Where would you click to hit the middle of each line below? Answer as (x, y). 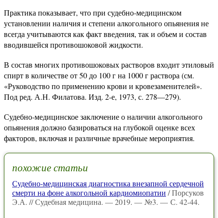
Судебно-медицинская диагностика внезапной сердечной (108, 183)
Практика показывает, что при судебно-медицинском (93, 12)
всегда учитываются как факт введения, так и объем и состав (105, 34)
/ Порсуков (185, 193)
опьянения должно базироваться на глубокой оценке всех (100, 127)
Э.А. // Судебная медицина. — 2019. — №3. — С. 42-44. (106, 202)
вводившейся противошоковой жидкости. (73, 45)
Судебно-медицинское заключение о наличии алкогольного (103, 117)
